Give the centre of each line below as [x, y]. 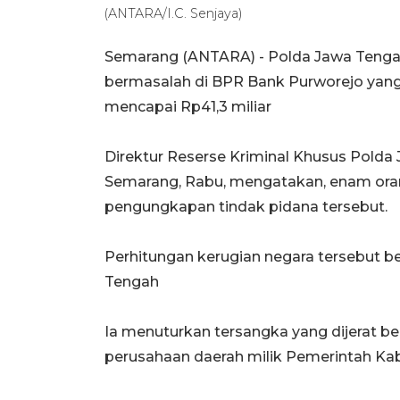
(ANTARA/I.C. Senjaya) [174, 14]
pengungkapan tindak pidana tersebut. [246, 207]
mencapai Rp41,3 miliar [188, 107]
